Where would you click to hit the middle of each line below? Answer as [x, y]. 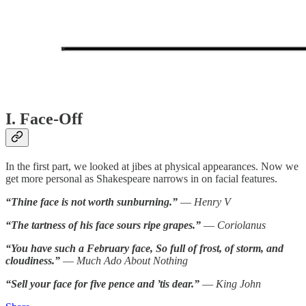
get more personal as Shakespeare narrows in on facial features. [141, 179]
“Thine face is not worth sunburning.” [92, 202]
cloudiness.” [33, 261]
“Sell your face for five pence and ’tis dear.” [102, 284]
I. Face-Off [44, 119]
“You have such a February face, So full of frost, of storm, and [144, 249]
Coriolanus [241, 225]
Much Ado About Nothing [132, 261]
